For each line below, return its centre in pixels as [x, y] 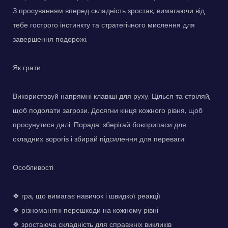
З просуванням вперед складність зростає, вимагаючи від [109, 11]
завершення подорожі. [50, 39]
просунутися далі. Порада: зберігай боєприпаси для [99, 125]
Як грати [27, 68]
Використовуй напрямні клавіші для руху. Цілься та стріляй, [112, 96]
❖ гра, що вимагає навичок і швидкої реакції [87, 196]
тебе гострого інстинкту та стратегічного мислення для [104, 25]
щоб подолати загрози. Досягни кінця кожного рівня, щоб [108, 111]
